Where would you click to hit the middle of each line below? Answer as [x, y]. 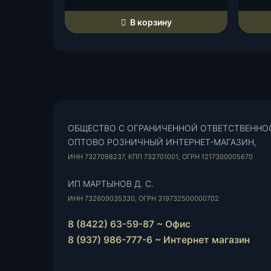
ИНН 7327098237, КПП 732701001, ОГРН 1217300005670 [160, 157]
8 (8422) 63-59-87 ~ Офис [129, 224]
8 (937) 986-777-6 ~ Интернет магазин [159, 240]
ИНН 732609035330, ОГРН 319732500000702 [143, 198]
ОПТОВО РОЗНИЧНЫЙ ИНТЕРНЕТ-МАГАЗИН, [162, 142]
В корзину [150, 22]
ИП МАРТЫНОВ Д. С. [111, 184]
